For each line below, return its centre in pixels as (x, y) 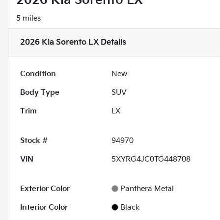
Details (112, 42)
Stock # (34, 140)
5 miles (28, 18)
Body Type (40, 92)
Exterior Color (45, 189)
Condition (38, 74)
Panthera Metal (147, 189)
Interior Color (44, 207)
